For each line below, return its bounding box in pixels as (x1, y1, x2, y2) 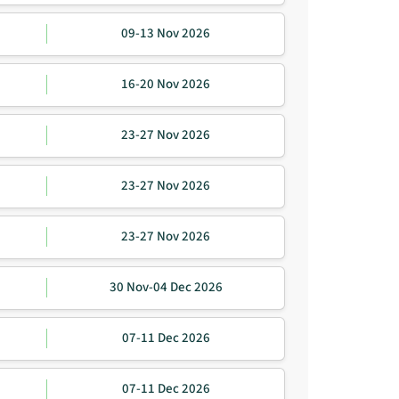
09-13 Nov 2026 (121, 24, 210, 44)
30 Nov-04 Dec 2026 (109, 278, 223, 297)
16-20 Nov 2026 (121, 75, 210, 94)
